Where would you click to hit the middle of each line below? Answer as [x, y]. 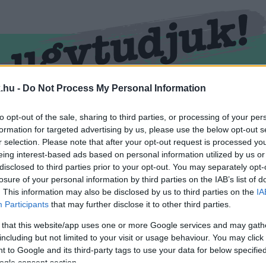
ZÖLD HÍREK [173, 104]
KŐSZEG [62, 104]
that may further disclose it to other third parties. [140, 205]
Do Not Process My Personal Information [114, 88]
